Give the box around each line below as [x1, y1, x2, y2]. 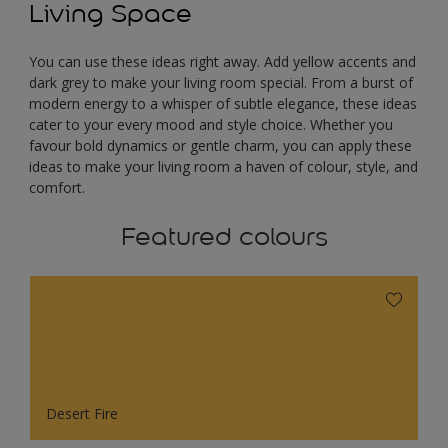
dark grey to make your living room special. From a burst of [29, 73, 413, 93]
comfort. [29, 178, 85, 198]
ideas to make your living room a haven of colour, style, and [29, 157, 418, 177]
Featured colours [120, 221, 328, 253]
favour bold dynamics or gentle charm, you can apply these [29, 136, 412, 156]
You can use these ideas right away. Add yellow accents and [29, 52, 416, 72]
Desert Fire [46, 404, 118, 424]
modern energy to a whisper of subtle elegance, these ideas [29, 94, 417, 114]
